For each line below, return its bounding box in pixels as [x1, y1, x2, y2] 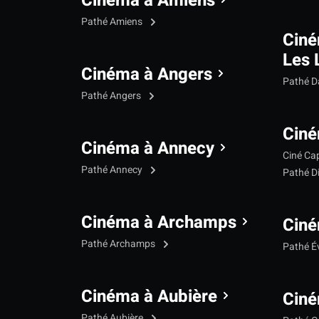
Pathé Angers [81, 88, 143, 104]
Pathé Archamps [81, 236, 157, 252]
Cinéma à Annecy [81, 136, 214, 162]
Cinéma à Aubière [81, 284, 217, 310]
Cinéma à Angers [81, 62, 212, 88]
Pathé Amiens [81, 14, 145, 30]
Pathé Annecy [81, 162, 145, 178]
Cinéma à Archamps [81, 210, 236, 236]
